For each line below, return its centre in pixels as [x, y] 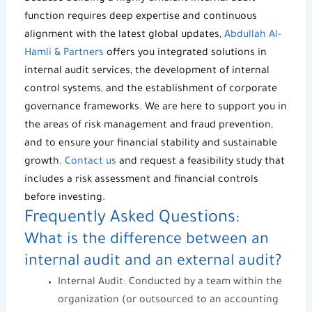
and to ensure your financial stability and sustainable [150, 144]
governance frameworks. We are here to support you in [155, 108]
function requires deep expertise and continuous [140, 17]
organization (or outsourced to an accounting [168, 301]
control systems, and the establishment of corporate [150, 89]
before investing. [64, 198]
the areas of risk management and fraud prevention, [148, 126]
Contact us [90, 162]
